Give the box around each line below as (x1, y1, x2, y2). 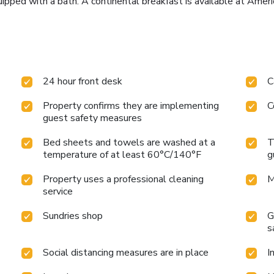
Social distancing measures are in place (43, 246, 209, 260)
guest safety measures (43, 111, 143, 125)
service (43, 185, 73, 199)
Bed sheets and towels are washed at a (43, 136, 216, 150)
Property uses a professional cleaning (43, 172, 204, 187)
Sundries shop (43, 209, 103, 223)
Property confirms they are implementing (43, 99, 220, 113)
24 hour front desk (43, 75, 123, 89)
